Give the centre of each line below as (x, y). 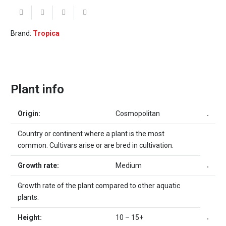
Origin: (29, 114)
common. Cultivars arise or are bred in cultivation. (96, 146)
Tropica (46, 34)
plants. (28, 197)
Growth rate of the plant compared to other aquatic (99, 186)
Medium (129, 166)
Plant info (37, 90)
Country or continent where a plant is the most (91, 134)
